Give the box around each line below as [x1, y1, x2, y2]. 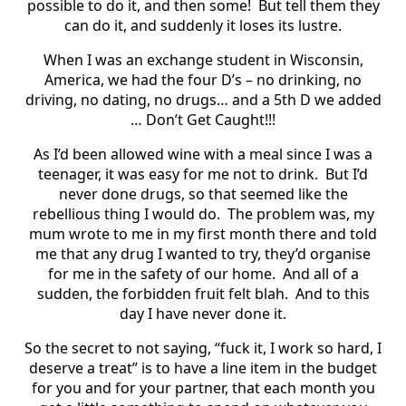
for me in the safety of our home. [47, 263, 275, 284]
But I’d [325, 163, 368, 184]
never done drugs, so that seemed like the [58, 183, 348, 204]
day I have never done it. [120, 303, 286, 324]
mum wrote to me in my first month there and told [29, 223, 377, 244]
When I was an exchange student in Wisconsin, [43, 49, 363, 70]
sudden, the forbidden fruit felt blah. [36, 283, 288, 304]
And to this [295, 283, 370, 304]
